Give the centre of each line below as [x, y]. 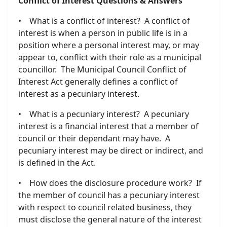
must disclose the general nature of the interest [110, 219]
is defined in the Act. [57, 163]
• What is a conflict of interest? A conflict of [104, 21]
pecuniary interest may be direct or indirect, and [111, 150]
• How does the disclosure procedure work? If [110, 183]
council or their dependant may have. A [94, 138]
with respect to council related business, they [105, 207]
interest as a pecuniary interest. [79, 94]
